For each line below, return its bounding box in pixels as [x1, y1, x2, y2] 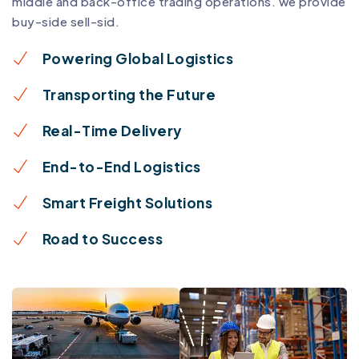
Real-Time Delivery [42, 121, 182, 139]
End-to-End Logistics [42, 157, 201, 175]
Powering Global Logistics [42, 49, 233, 67]
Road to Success [42, 229, 163, 248]
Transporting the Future [42, 85, 216, 103]
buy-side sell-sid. [12, 13, 119, 29]
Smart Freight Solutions [42, 193, 212, 212]
